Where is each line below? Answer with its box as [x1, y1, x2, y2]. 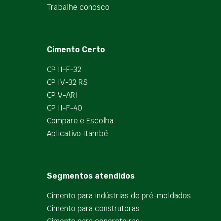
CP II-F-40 [47, 103, 82, 112]
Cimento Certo [47, 45, 105, 54]
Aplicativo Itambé [47, 129, 108, 138]
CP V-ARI [47, 90, 77, 100]
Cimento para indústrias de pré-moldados [47, 191, 191, 200]
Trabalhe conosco [47, 2, 110, 12]
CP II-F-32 [47, 65, 81, 74]
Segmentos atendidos [47, 171, 135, 181]
